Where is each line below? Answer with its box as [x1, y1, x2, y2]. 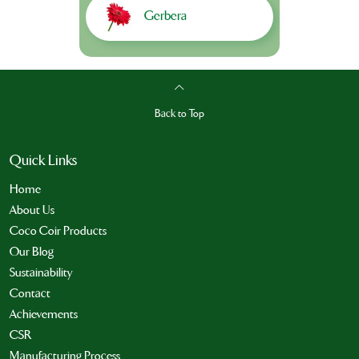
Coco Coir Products [10, 224, 107, 239]
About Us [10, 203, 54, 218]
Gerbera [144, 7, 187, 24]
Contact [10, 286, 50, 301]
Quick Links [10, 152, 77, 170]
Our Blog [10, 244, 54, 260]
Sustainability [10, 265, 72, 280]
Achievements [10, 307, 78, 322]
